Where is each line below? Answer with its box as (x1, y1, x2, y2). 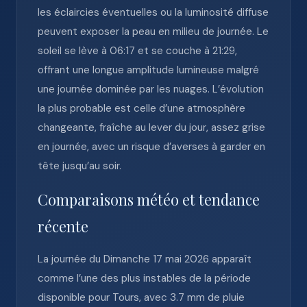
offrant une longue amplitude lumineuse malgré (38, 63, 259, 77)
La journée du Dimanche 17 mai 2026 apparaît (38, 252, 251, 266)
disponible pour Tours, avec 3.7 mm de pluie (38, 291, 245, 304)
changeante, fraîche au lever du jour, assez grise (38, 121, 265, 134)
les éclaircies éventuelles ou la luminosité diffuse (38, 5, 269, 19)
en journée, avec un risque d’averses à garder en (38, 140, 265, 153)
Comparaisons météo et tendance (38, 190, 260, 209)
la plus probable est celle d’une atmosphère (38, 101, 245, 115)
